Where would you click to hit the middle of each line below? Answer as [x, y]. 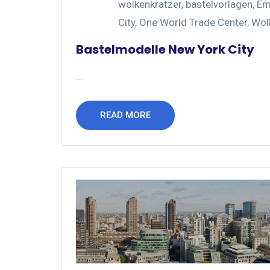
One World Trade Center [193, 22]
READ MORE [125, 115]
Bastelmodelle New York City [165, 49]
